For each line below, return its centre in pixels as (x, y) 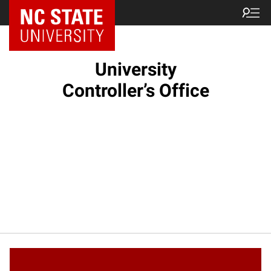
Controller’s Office (135, 90)
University (135, 69)
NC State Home (54, 13)
